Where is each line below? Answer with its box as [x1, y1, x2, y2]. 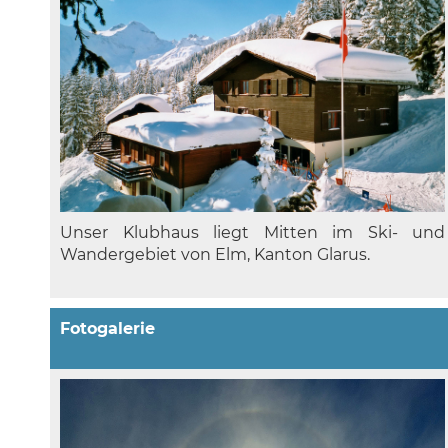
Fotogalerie [60, 319, 155, 339]
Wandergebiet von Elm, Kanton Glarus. [60, 245, 370, 265]
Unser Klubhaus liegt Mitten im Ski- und [60, 223, 446, 243]
